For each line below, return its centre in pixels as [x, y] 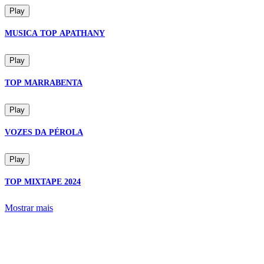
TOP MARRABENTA [44, 82]
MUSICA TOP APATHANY [55, 33]
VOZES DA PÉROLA [44, 132]
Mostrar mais [29, 208]
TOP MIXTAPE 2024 [43, 181]
